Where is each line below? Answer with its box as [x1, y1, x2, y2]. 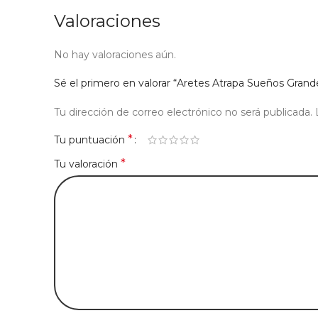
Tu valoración [54, 158, 121, 170]
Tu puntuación [54, 133, 128, 146]
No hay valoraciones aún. [54, 48, 176, 61]
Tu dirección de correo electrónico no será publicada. [54, 106, 312, 119]
